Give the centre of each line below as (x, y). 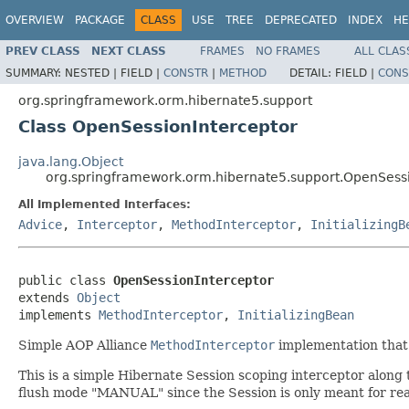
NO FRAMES (288, 51)
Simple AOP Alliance (84, 345)
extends (47, 297)
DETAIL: (312, 73)
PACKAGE (100, 20)
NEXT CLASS (129, 51)
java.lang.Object (71, 161)
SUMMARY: (35, 73)
